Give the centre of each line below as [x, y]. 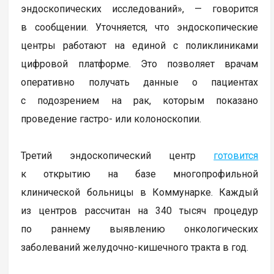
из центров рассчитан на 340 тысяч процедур [140, 211]
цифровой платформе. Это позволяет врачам [140, 64]
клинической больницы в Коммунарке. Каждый [140, 193]
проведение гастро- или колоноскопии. [111, 119]
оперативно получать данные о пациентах [140, 83]
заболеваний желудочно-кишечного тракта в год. [135, 248]
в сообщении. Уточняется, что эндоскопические [140, 28]
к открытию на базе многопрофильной [140, 174]
